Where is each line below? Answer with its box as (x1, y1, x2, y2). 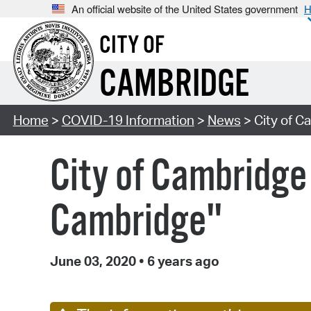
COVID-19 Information (61, 112, 194, 129)
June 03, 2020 (50, 253, 139, 270)
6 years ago (144, 253, 219, 270)
